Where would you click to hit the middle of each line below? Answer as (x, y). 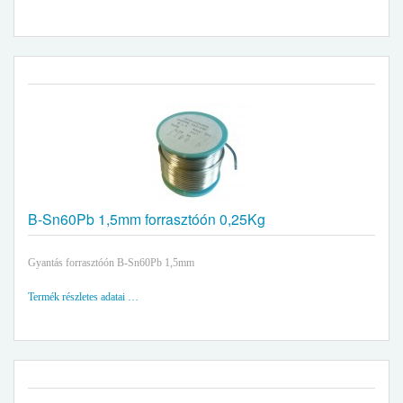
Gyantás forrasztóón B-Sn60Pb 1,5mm (111, 263)
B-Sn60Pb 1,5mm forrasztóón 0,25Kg (147, 218)
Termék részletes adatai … (83, 297)
